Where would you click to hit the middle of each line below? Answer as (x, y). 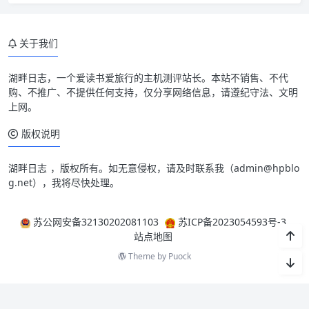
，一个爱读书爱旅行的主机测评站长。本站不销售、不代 (168, 77)
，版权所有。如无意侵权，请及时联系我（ (142, 168)
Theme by (147, 256)
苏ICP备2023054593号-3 (232, 221)
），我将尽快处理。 (76, 182)
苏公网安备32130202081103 (96, 221)
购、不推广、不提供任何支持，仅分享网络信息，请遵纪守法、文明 (153, 92)
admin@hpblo (267, 168)
